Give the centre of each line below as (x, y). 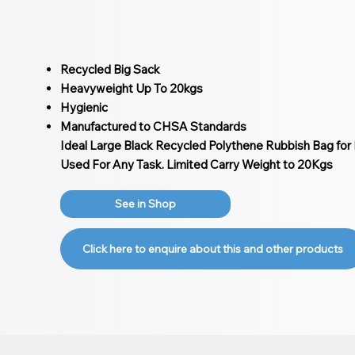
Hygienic (84, 107)
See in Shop (145, 204)
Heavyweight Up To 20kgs (131, 88)
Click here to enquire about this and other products (213, 249)
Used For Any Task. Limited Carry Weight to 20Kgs (196, 164)
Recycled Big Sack (110, 69)
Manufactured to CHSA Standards (153, 126)
